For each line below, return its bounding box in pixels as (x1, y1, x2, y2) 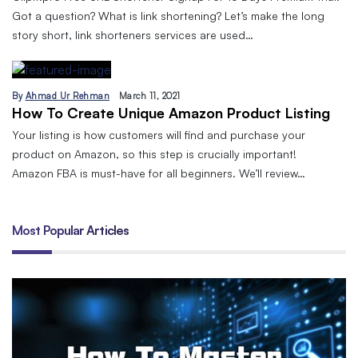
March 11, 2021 (118, 89, 181, 101)
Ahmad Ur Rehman (25, 89, 109, 101)
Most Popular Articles (12, 221, 129, 238)
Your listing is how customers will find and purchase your (12, 127, 305, 141)
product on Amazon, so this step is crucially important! (12, 146, 296, 161)
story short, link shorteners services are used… (12, 27, 253, 42)
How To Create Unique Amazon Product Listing (12, 103, 330, 121)
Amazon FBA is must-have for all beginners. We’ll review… (12, 165, 305, 180)
